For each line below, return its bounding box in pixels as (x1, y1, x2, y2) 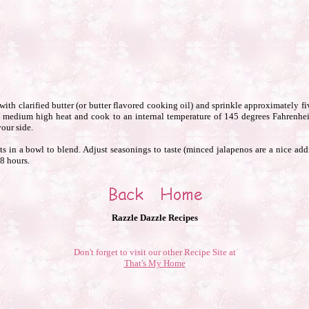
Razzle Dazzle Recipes (111, 212, 198, 223)
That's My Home (123, 258, 186, 268)
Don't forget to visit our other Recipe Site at (73, 247, 236, 257)
